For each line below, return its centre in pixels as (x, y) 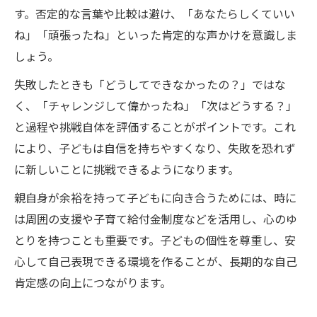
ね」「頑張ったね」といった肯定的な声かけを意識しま (156, 35)
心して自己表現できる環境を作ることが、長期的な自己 (156, 261)
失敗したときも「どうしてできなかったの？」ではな (150, 84)
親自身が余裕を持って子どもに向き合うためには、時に (155, 197)
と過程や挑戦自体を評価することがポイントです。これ (155, 127)
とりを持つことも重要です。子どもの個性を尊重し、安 (155, 240)
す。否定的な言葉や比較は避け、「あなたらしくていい (155, 13)
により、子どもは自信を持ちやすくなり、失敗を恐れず (155, 148)
